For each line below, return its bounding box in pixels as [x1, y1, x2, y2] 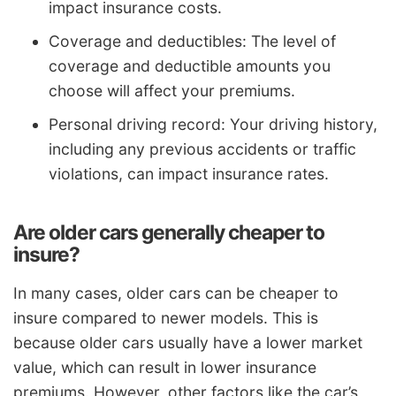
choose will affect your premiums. [49, 80, 295, 100]
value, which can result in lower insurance [13, 358, 316, 377]
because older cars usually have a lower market [13, 333, 362, 353]
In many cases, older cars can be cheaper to [13, 284, 339, 303]
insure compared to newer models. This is [13, 308, 318, 328]
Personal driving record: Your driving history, [49, 114, 377, 133]
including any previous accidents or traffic [49, 139, 356, 158]
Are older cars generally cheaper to [13, 219, 324, 245]
